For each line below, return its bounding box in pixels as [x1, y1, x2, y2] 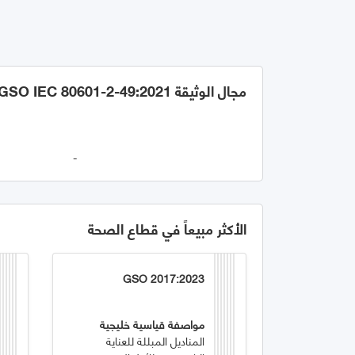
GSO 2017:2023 [123, 267, 205, 288]
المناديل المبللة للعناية [106, 330, 205, 350]
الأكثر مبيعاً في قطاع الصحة [88, 214, 246, 242]
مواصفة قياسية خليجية [100, 313, 205, 334]
